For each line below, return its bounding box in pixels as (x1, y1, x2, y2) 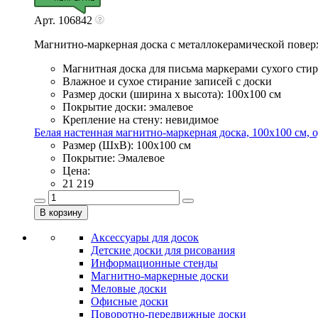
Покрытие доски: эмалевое (62, 100, 193, 113)
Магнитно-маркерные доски (91, 269, 229, 282)
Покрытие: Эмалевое (62, 151, 165, 164)
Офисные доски (91, 295, 168, 307)
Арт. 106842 (34, 13, 95, 26)
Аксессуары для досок (91, 231, 199, 243)
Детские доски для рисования (91, 243, 235, 256)
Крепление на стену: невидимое (62, 113, 219, 126)
